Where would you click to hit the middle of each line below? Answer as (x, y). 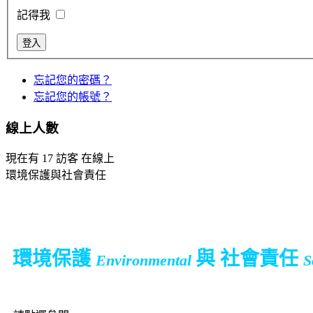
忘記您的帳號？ (73, 96)
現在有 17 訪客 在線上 (60, 159)
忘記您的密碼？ (73, 80)
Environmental (144, 261)
